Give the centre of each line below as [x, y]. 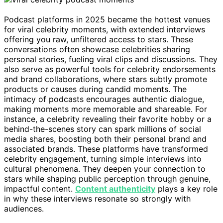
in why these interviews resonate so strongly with [97, 198]
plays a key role [186, 188]
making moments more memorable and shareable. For [106, 109]
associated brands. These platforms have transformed [106, 149]
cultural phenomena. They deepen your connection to [105, 168]
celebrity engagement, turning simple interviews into [103, 159]
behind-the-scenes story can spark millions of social [103, 129]
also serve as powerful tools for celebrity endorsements [110, 69]
